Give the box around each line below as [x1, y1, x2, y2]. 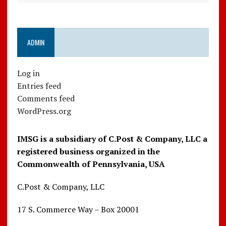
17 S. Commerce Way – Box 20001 [17, 204, 139, 215]
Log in [17, 68, 40, 79]
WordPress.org [17, 105, 71, 117]
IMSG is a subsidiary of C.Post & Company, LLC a [17, 133, 207, 145]
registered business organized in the [17, 146, 160, 157]
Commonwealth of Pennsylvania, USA [17, 158, 165, 170]
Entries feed [17, 80, 61, 92]
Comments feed [17, 93, 75, 104]
